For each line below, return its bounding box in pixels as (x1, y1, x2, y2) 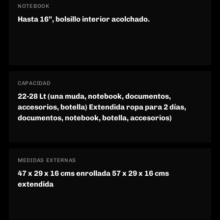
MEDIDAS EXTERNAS (18, 157, 77, 164)
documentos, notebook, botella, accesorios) (18, 113, 172, 123)
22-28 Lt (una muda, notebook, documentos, (18, 92, 171, 101)
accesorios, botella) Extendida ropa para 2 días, (18, 103, 186, 112)
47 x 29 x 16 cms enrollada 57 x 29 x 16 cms (18, 169, 169, 178)
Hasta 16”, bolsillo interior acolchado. (18, 15, 150, 24)
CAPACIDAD (18, 80, 51, 87)
